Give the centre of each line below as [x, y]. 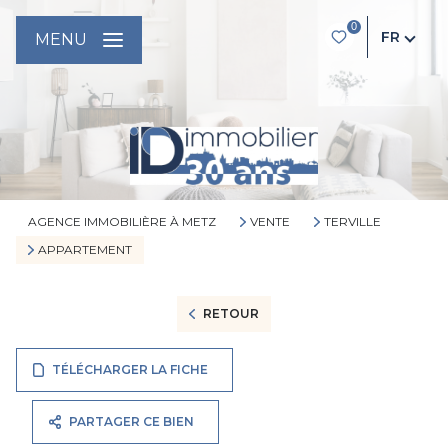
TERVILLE [352, 221]
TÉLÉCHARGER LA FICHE [130, 369]
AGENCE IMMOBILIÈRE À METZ [122, 221]
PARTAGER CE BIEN [132, 421]
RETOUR [230, 313]
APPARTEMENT [84, 249]
